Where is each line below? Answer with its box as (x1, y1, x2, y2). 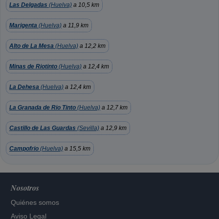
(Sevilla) (76, 125, 99, 131)
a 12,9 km (99, 125, 127, 131)
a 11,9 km (62, 22, 88, 29)
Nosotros (11, 182, 40, 193)
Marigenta (9, 22, 37, 29)
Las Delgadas (9, 1, 47, 8)
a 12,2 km (78, 43, 106, 49)
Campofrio (9, 145, 39, 152)
